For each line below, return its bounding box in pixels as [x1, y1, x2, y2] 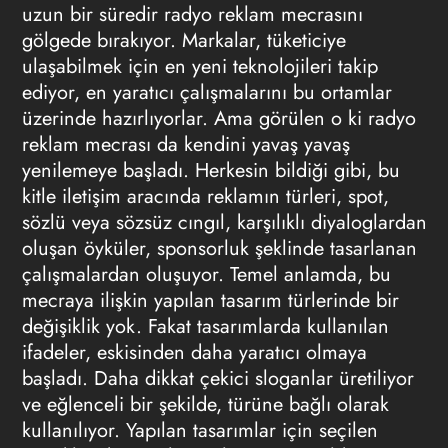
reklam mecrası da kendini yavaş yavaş [21, 130, 350, 159]
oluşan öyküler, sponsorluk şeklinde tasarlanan [21, 234, 417, 263]
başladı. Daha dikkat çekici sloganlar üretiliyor [21, 364, 414, 393]
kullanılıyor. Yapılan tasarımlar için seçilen [21, 416, 378, 445]
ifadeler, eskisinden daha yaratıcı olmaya [21, 338, 367, 367]
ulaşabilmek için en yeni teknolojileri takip [21, 52, 378, 81]
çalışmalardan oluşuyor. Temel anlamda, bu [21, 260, 391, 289]
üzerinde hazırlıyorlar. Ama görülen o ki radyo [21, 104, 416, 133]
